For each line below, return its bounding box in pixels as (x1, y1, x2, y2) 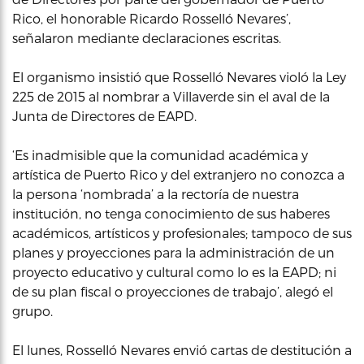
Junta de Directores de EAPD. (12, 108, 197, 123)
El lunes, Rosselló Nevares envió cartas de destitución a (12, 342, 352, 357)
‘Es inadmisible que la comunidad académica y (12, 147, 308, 162)
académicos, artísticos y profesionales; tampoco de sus (12, 225, 352, 240)
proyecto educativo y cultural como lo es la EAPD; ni (12, 264, 336, 279)
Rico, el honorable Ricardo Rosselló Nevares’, (12, 11, 291, 26)
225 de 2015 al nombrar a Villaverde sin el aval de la (12, 89, 330, 104)
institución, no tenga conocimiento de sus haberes (12, 206, 330, 221)
